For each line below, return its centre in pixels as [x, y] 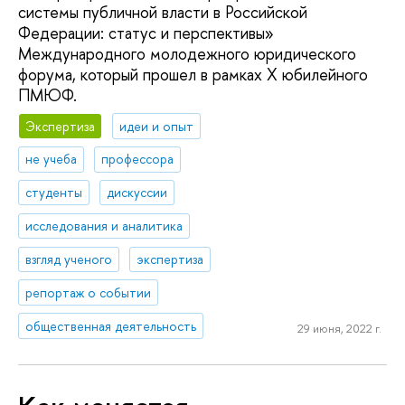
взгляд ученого [69, 259]
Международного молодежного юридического [187, 53]
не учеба [52, 159]
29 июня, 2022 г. [339, 329]
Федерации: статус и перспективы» [146, 33]
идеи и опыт [157, 126]
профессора [138, 159]
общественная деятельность [111, 325]
